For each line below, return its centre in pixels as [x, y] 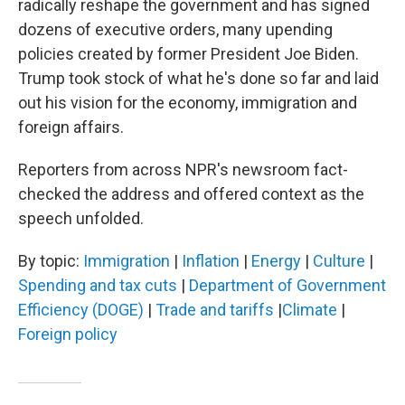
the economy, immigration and [249, 103]
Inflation [211, 261]
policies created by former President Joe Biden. [188, 54]
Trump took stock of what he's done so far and [184, 78]
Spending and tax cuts [98, 285]
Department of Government [287, 285]
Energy [276, 261]
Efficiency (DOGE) [81, 310]
